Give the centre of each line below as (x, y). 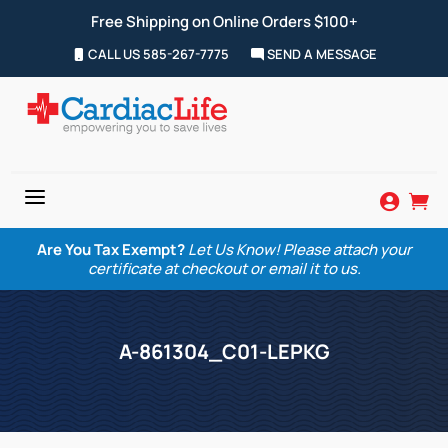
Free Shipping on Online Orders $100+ (224, 21)
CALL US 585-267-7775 (156, 54)
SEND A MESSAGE (320, 54)
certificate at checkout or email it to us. (224, 268)
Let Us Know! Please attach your (299, 249)
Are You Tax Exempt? (110, 249)
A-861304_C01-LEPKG (224, 351)
